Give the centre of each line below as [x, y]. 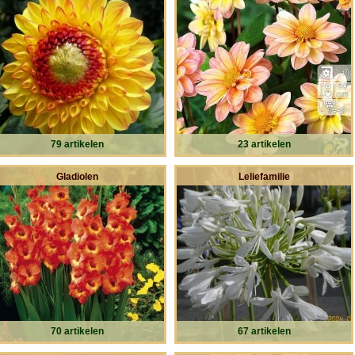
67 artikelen [264, 331]
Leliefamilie [264, 176]
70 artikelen [77, 331]
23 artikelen [264, 144]
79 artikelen [77, 144]
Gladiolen [77, 176]
